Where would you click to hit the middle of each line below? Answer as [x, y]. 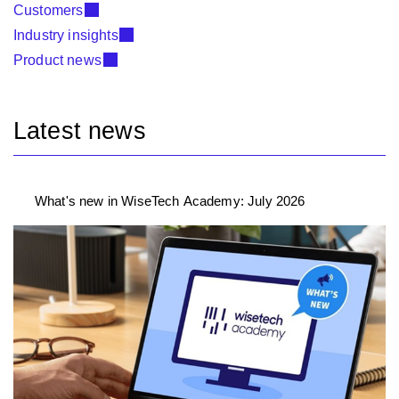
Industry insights [66, 35]
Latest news [80, 130]
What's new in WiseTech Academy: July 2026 [170, 200]
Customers [49, 10]
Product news [57, 60]
